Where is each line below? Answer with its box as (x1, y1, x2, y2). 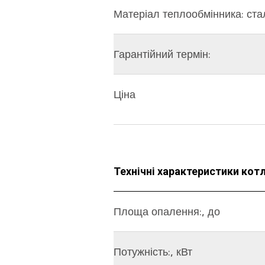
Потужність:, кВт (114, 245, 192, 258)
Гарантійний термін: (114, 47, 211, 61)
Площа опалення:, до (114, 205, 220, 218)
